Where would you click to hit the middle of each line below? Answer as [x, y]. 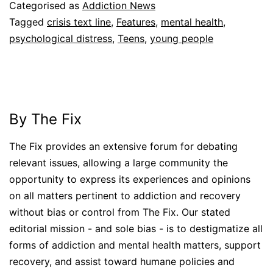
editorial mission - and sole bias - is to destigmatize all [136, 228]
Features [136, 22]
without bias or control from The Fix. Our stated [120, 212]
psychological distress [61, 38]
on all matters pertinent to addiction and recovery [125, 195]
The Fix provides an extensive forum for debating [123, 146]
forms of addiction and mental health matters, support [135, 245]
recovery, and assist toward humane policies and [122, 261]
